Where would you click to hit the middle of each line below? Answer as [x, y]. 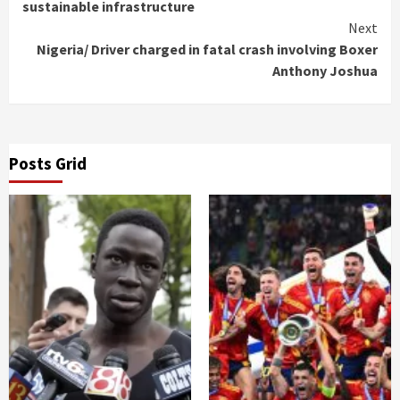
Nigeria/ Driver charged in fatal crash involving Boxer [206, 50]
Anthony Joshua [325, 71]
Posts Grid [48, 164]
